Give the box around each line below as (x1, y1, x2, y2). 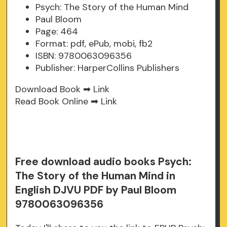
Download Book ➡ (15, 83, 94, 96)
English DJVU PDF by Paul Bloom (15, 183, 177, 198)
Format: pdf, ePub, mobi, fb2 (35, 37, 153, 50)
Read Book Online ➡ (15, 95, 101, 108)
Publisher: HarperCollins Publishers (35, 62, 180, 74)
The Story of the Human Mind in (15, 169, 176, 183)
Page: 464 (35, 25, 79, 38)
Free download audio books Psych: (15, 155, 192, 169)
